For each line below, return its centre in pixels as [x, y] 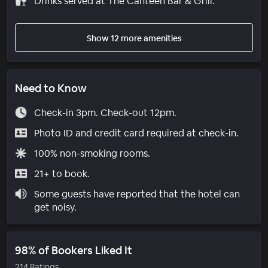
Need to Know [51, 88]
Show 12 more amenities [134, 38]
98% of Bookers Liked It [74, 250]
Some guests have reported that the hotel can [137, 194]
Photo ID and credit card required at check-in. [136, 133]
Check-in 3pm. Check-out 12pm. [105, 112]
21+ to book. [62, 173]
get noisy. [55, 207]
